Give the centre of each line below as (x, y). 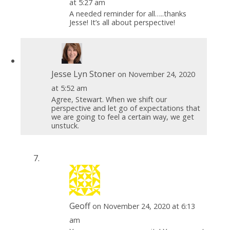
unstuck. (65, 125)
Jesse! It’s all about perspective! (122, 22)
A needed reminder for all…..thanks (128, 13)
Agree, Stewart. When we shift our (109, 99)
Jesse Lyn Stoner (83, 74)
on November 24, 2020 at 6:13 (143, 206)
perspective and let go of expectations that (126, 108)
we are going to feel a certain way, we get (122, 117)
